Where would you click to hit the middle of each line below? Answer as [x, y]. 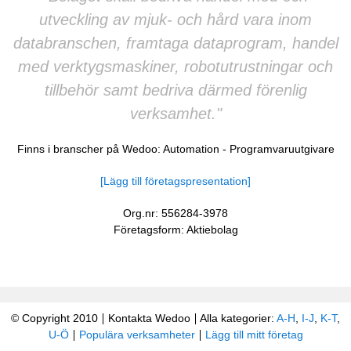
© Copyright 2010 [56, 318]
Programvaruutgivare [282, 149]
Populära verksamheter [137, 335]
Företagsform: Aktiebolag [175, 230]
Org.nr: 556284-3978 [175, 213]
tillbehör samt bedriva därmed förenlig [175, 90]
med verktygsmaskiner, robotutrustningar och [175, 67]
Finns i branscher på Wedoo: [90, 149]
